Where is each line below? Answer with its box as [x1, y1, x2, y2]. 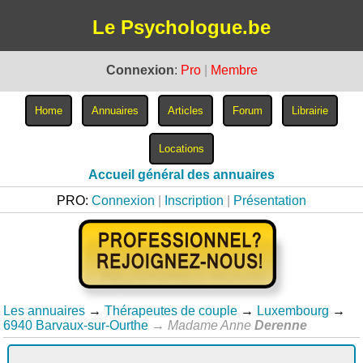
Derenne [254, 318, 308, 332]
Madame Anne [168, 318, 255, 332]
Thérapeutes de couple [105, 304, 238, 318]
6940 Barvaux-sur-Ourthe [3, 318, 149, 332]
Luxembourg [257, 304, 330, 318]
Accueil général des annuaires [88, 168, 275, 181]
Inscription [164, 194, 224, 207]
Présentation [233, 194, 306, 207]
